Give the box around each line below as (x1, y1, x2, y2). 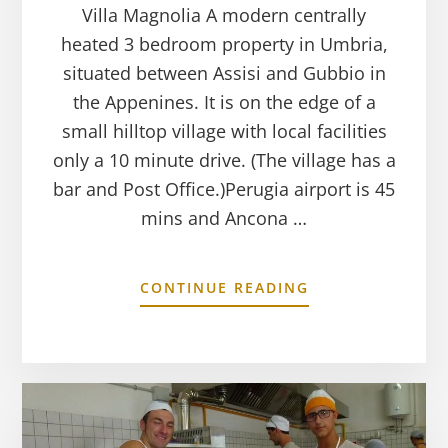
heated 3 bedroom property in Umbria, (60, 31, 388, 56)
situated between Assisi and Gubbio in (62, 60, 386, 85)
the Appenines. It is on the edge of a (72, 89, 376, 114)
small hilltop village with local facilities (61, 118, 387, 143)
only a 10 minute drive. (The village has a (52, 147, 396, 172)
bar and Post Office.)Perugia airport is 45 (53, 176, 395, 201)
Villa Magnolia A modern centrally (82, 2, 366, 27)
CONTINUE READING (139, 277, 309, 297)
